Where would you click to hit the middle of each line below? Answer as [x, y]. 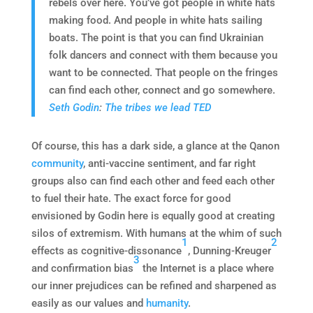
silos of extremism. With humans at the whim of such [156, 233]
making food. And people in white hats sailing [155, 20]
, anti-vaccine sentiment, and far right [169, 163]
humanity [167, 303]
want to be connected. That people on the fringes [163, 72]
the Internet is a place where [206, 268]
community [57, 163]
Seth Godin [74, 107]
